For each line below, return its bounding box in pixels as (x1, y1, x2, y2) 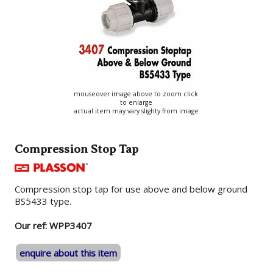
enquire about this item (19, 246, 118, 259)
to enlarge (119, 98, 152, 107)
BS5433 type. (15, 195, 72, 208)
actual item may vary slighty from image (73, 107, 199, 116)
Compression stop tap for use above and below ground (15, 183, 248, 196)
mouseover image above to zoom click (74, 90, 199, 99)
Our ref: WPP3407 (15, 219, 93, 232)
